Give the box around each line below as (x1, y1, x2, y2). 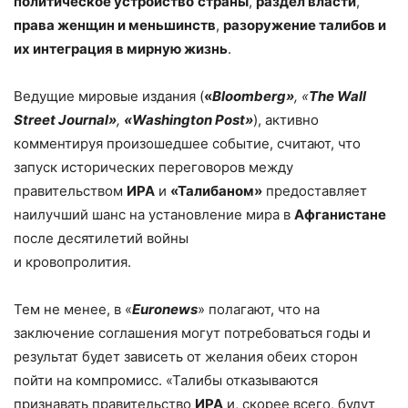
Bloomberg (212, 87, 286, 105)
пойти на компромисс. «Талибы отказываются (14, 371, 318, 389)
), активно (253, 110, 319, 128)
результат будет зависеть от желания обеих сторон (14, 347, 358, 365)
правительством (14, 181, 127, 199)
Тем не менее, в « (14, 300, 132, 318)
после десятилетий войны (14, 229, 189, 247)
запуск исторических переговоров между (14, 158, 293, 176)
